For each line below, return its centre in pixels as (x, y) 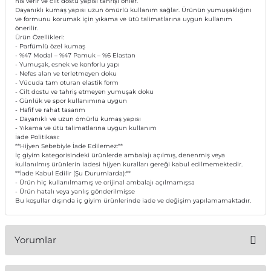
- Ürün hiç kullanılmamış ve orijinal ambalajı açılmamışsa (107, 182)
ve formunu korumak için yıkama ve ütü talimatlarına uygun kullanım (124, 19)
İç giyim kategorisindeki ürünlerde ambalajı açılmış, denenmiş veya (120, 155)
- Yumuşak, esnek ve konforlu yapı (67, 64)
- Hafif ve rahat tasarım (50, 110)
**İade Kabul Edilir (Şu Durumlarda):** (73, 173)
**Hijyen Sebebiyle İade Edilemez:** (71, 146)
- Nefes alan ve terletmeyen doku (66, 73)
